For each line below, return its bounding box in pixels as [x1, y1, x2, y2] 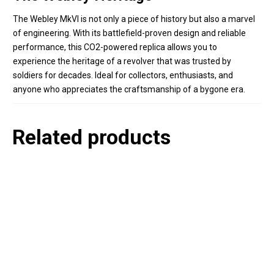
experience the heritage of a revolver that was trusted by [13, 56, 231, 67]
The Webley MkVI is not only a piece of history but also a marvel [13, 14, 255, 24]
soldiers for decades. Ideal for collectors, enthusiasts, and [13, 70, 233, 81]
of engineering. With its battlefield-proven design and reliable [13, 28, 246, 39]
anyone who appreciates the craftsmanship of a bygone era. [13, 84, 245, 95]
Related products [12, 125, 171, 150]
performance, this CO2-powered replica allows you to [13, 42, 217, 53]
